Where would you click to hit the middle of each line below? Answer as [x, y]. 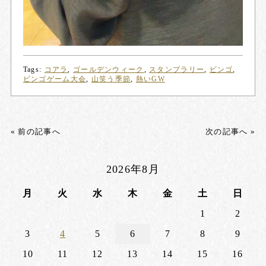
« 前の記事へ [35, 131]
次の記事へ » [231, 131]
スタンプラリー [177, 69]
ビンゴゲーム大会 [55, 79]
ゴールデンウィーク [109, 69]
